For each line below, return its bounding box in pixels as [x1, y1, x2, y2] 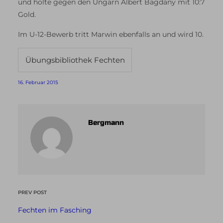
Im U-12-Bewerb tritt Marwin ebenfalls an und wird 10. [18, 29, 204, 39]
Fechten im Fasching [18, 206, 92, 215]
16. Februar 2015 [18, 79, 58, 86]
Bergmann [88, 118, 124, 127]
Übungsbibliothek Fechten [25, 55, 125, 65]
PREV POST [18, 189, 47, 196]
